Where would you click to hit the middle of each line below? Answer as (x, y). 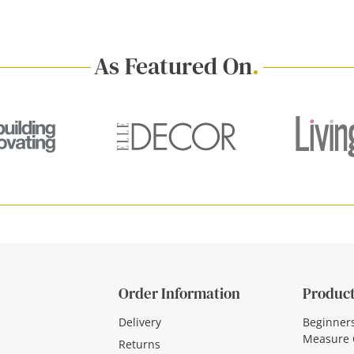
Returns (139, 344)
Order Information (179, 293)
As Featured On (173, 66)
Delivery (140, 322)
